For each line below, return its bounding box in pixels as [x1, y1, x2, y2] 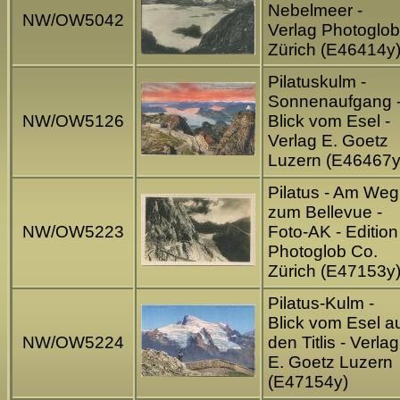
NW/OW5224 [21, 333, 124, 353]
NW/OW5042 [21, 11, 124, 30]
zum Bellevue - [268, 203, 382, 222]
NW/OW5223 [21, 222, 124, 242]
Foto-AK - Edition [268, 222, 398, 242]
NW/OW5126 [21, 112, 124, 131]
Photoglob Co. [268, 242, 378, 262]
